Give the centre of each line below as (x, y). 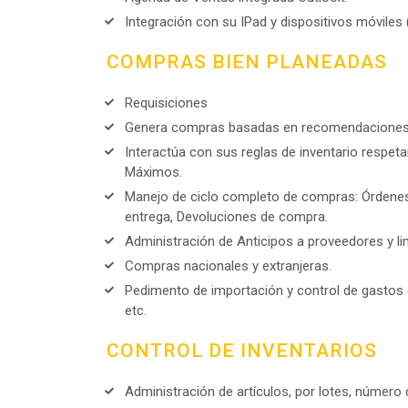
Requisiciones (166, 103)
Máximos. (153, 172)
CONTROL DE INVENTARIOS (242, 351)
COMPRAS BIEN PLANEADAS (247, 62)
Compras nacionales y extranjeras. (228, 266)
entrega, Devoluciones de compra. (226, 217)
